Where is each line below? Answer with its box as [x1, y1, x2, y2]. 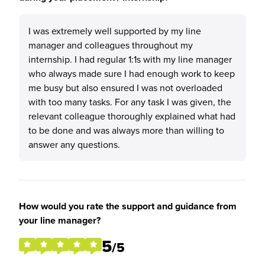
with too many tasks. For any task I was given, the [28, 95, 231, 108]
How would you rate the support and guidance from [19, 199, 237, 213]
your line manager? [19, 214, 101, 227]
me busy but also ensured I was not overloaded [28, 81, 222, 94]
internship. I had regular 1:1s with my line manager [28, 53, 232, 66]
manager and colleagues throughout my [28, 38, 193, 51]
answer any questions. [28, 138, 120, 151]
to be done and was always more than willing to [28, 124, 224, 137]
